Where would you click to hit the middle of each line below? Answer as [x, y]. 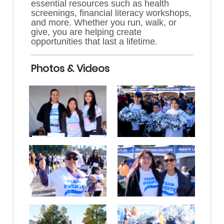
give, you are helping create [86, 32]
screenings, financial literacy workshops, [111, 13]
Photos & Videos [70, 68]
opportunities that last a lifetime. [94, 41]
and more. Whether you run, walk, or [104, 22]
